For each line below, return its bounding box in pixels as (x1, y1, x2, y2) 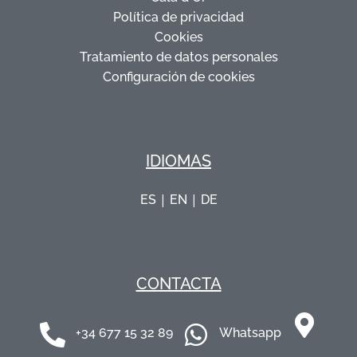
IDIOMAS (146, 151, 211, 171)
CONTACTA (135, 273, 222, 293)
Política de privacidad (113, 9, 244, 25)
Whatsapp (219, 325, 281, 341)
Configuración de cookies (102, 69, 255, 84)
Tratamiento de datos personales (79, 49, 278, 65)
